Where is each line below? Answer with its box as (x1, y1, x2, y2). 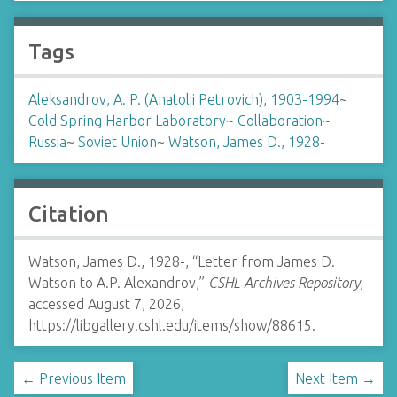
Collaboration (237, 113, 323, 128)
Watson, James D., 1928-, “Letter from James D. (28, 253, 335, 269)
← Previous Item (21, 370, 126, 386)
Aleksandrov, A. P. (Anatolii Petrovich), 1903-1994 (28, 91, 339, 107)
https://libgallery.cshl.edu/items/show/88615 (28, 317, 312, 333)
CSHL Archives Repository (208, 275, 360, 291)
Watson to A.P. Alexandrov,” (28, 275, 208, 291)
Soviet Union (78, 134, 157, 150)
